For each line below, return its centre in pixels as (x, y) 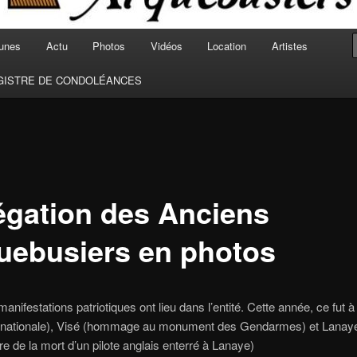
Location (227, 46)
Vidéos (166, 46)
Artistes (289, 46)
